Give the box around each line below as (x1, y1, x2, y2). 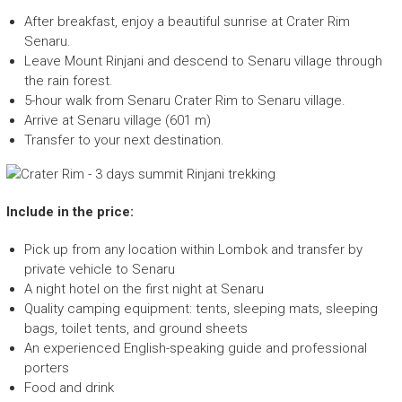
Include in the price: (5, 204, 134, 221)
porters (23, 360, 69, 377)
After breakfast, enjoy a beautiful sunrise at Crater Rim (23, 13, 350, 31)
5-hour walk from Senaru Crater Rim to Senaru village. (23, 92, 345, 109)
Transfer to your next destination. (23, 132, 224, 149)
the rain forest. (23, 73, 113, 90)
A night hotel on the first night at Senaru (23, 281, 264, 298)
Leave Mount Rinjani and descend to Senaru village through (23, 53, 382, 70)
